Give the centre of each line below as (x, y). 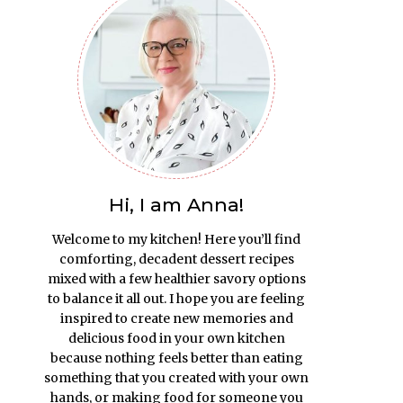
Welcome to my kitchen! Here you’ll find (176, 240)
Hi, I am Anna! (176, 205)
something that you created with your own (176, 378)
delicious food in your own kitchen (176, 339)
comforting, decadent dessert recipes (176, 260)
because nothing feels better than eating (176, 358)
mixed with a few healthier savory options (176, 279)
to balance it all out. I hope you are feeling (176, 299)
